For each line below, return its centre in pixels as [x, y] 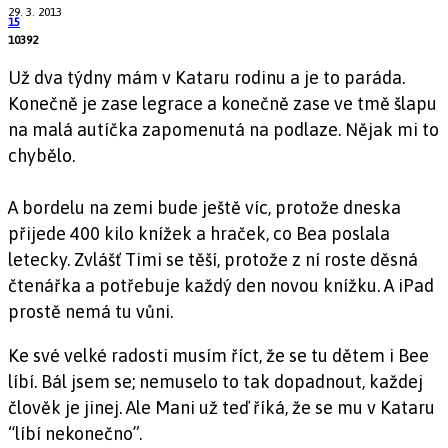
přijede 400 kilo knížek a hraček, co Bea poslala [199, 233]
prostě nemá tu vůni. [90, 311]
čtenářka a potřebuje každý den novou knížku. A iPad [221, 285]
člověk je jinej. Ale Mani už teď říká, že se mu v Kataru [221, 407]
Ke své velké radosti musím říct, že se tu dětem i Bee [218, 355]
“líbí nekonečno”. [75, 433]
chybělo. [41, 155]
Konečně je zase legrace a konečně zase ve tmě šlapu [222, 103]
